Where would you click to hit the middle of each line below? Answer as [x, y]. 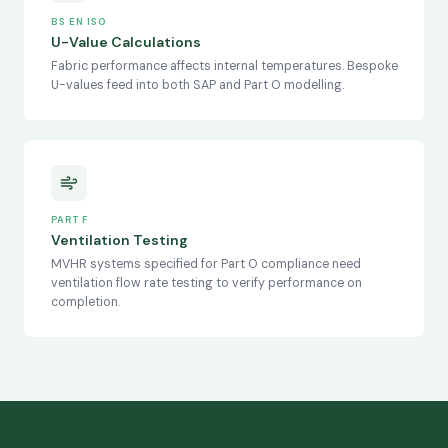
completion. [85, 302]
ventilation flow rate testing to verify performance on [206, 283]
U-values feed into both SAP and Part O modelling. [197, 85]
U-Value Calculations [126, 42]
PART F [69, 219]
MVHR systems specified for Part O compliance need [206, 264]
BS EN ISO [78, 21]
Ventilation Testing [119, 240]
